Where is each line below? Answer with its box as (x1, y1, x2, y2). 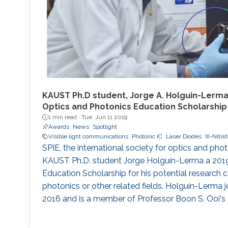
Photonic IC (131, 133, 162, 140)
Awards (48, 123, 69, 131)
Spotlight (92, 123, 117, 131)
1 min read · (48, 113, 81, 121)
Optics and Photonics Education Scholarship (42, 102, 227, 112)
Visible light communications (48, 133, 128, 140)
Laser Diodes (165, 133, 202, 140)
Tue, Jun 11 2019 (81, 113, 127, 121)
